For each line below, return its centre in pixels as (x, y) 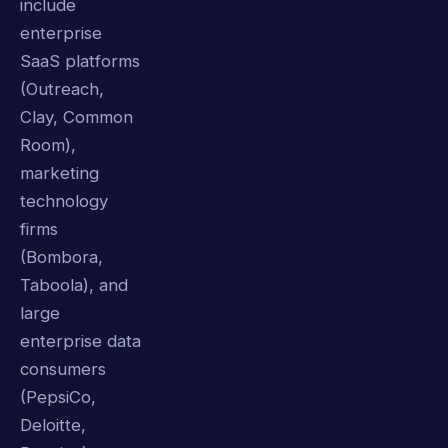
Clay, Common (76, 116)
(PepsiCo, (58, 396)
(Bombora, (61, 256)
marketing (59, 172)
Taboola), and (74, 284)
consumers (63, 368)
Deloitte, (53, 424)
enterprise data (80, 340)
